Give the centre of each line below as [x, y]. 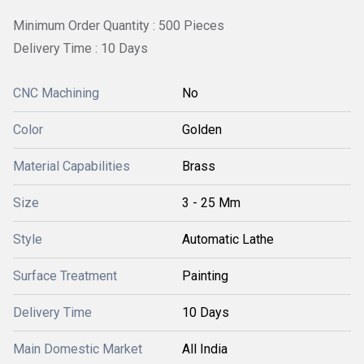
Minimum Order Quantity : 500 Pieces [119, 26]
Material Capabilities [71, 167]
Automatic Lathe [228, 240]
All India [205, 349]
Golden [202, 130]
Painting [205, 276]
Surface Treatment [65, 276]
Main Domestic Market [78, 349]
